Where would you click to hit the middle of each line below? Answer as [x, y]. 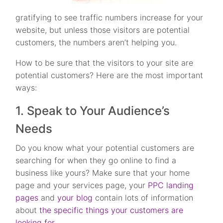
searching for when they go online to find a [96, 160]
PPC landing [171, 185]
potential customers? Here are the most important [110, 75]
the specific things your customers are [111, 210]
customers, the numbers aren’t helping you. [96, 42]
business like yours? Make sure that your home [103, 173]
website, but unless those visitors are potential [103, 30]
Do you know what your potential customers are [105, 148]
